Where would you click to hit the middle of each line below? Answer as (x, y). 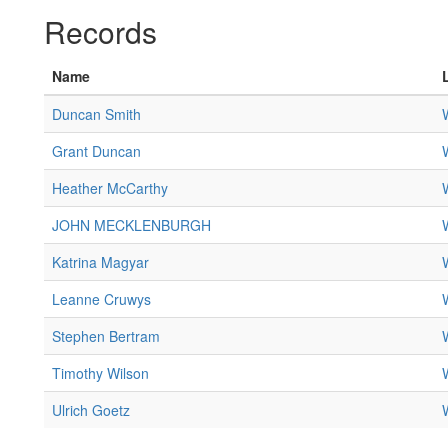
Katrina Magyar (100, 262)
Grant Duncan (96, 151)
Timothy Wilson (100, 373)
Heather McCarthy (110, 188)
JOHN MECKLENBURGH (131, 225)
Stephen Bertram (106, 336)
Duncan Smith (96, 114)
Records (100, 31)
